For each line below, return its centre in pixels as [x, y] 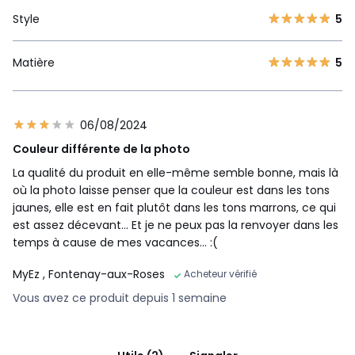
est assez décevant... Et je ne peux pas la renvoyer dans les [176, 225]
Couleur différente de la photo [101, 149]
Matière [34, 63]
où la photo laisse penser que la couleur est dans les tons [171, 191]
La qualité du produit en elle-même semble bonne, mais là [176, 173]
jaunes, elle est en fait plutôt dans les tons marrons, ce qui [174, 208]
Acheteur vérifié [220, 274]
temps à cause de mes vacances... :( [115, 243]
